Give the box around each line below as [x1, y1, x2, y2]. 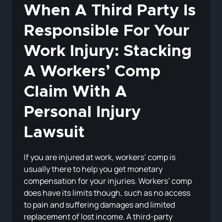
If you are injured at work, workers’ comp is [24, 152, 175, 163]
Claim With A [24, 84, 127, 101]
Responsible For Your [24, 23, 189, 40]
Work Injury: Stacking [24, 44, 192, 60]
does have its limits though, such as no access [24, 187, 190, 199]
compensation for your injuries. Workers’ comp [24, 175, 192, 187]
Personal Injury [24, 105, 141, 121]
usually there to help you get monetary [24, 164, 163, 175]
